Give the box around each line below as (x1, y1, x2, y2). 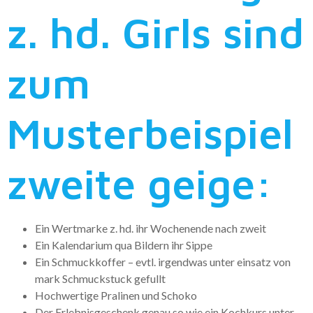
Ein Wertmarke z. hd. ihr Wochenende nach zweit (35, 221, 266, 235)
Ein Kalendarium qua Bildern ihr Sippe (35, 238, 212, 252)
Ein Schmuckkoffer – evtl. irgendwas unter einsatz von (35, 254, 291, 268)
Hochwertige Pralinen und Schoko (35, 288, 197, 302)
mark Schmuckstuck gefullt (35, 271, 166, 285)
